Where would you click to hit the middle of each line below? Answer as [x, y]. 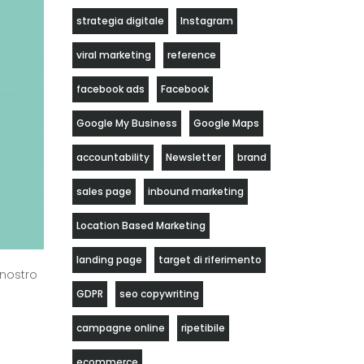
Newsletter [193, 157]
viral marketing [113, 55]
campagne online [120, 328]
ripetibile [203, 328]
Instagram [206, 21]
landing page [109, 260]
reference [191, 55]
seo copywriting [159, 294]
